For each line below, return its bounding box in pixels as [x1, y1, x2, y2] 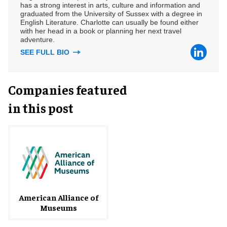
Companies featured [8, 81, 127, 97]
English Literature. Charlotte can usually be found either [20, 18, 199, 26]
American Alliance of [18, 192, 98, 202]
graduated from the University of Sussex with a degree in [20, 9, 202, 18]
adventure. [20, 35, 55, 44]
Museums [40, 202, 77, 212]
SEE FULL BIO [20, 48, 71, 56]
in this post [8, 99, 73, 116]
